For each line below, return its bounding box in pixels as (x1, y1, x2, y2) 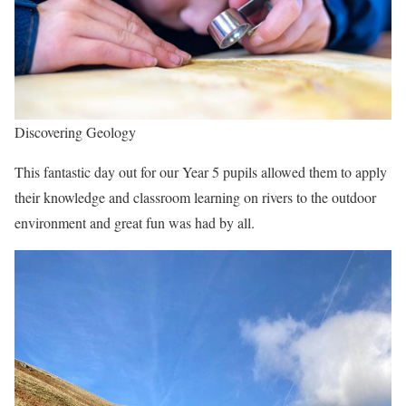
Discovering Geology (14, 122, 136, 142)
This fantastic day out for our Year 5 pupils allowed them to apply (14, 162, 387, 182)
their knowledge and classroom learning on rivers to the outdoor (14, 188, 376, 208)
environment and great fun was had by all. (14, 213, 259, 233)
